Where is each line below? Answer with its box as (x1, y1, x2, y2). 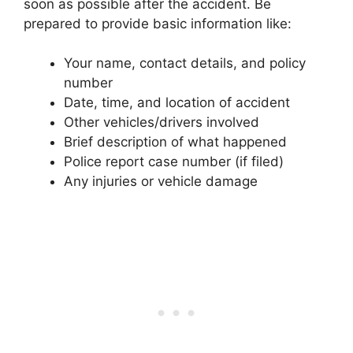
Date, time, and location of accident (64, 95, 290, 110)
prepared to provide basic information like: (24, 15, 292, 32)
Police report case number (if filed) (64, 154, 284, 169)
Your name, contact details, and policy (64, 55, 306, 71)
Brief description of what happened (64, 134, 287, 150)
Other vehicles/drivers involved (64, 114, 259, 130)
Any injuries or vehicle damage (64, 173, 258, 189)
